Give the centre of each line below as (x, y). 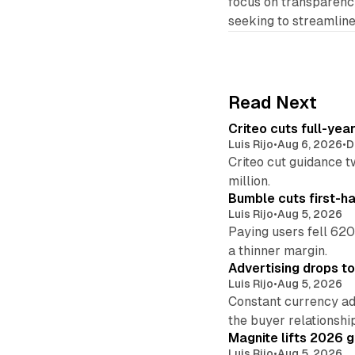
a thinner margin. (278, 251)
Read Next (273, 103)
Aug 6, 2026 (310, 145)
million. (250, 181)
